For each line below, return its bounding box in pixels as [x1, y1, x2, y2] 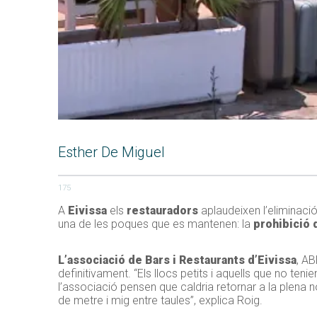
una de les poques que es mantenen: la [58, 217, 253, 231]
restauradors [127, 204, 198, 218]
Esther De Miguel [58, 144, 165, 161]
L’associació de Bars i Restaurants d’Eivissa [58, 253, 296, 267]
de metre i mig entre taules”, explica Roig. [58, 294, 263, 308]
